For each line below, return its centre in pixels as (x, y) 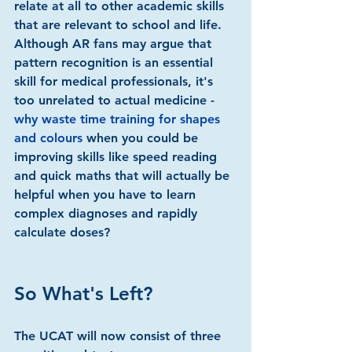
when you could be (142, 138)
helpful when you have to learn (107, 194)
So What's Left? (83, 293)
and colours (48, 138)
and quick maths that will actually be (124, 176)
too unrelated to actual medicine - (116, 100)
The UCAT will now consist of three (119, 336)
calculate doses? (62, 232)
